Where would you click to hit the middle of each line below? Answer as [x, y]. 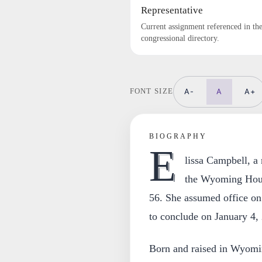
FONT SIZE [151, 92]
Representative [172, 10]
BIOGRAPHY [178, 136]
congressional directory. [180, 38]
